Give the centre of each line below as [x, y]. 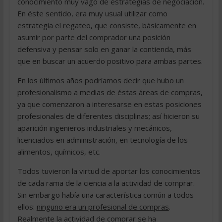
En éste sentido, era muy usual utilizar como [92, 13]
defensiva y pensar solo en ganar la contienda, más [104, 49]
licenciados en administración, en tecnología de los [102, 140]
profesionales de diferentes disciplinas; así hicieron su [108, 116]
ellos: [27, 207]
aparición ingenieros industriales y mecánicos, [94, 128]
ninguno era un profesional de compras [103, 207]
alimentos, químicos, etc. [59, 152]
